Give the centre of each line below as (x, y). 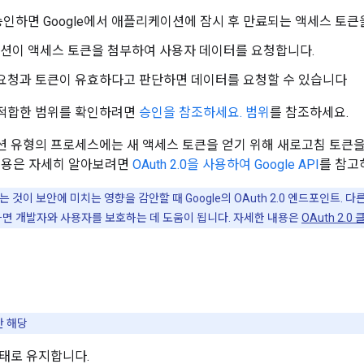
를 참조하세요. (309, 112)
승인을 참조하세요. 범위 (204, 112)
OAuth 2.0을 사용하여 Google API (226, 164)
